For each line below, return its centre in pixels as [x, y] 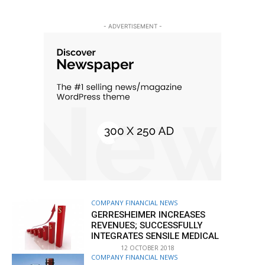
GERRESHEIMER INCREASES [148, 215]
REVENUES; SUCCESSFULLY [147, 226]
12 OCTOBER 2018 [148, 248]
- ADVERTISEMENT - [132, 26]
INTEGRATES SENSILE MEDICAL [155, 236]
